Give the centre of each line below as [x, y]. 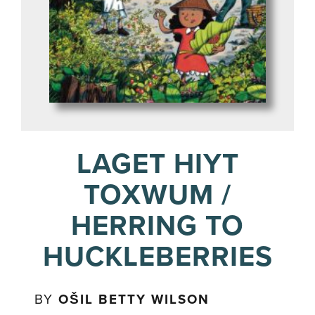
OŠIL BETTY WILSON [134, 300]
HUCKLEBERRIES [157, 257]
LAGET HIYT [157, 164]
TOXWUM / [157, 195]
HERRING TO [157, 226]
